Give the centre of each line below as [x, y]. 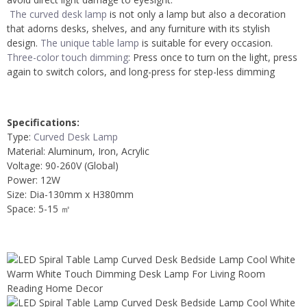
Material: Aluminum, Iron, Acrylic [78, 151]
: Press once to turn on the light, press [213, 57]
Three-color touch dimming [67, 57]
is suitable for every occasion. [206, 42]
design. [24, 42]
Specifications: [43, 122]
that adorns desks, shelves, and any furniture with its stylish [138, 28]
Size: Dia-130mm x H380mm [70, 194]
